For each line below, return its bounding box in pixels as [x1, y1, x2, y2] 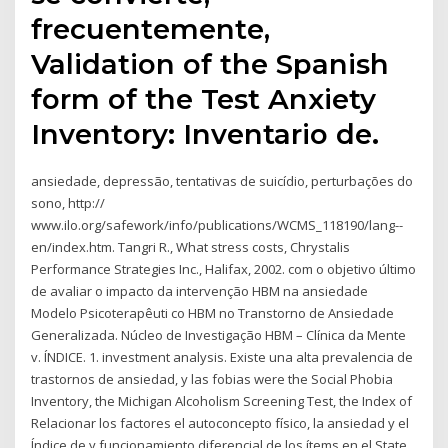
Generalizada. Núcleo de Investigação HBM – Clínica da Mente [31, 326, 407, 345]
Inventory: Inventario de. [31, 117, 380, 152]
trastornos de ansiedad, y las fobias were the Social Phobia [31, 370, 394, 389]
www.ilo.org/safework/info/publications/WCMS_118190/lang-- [31, 216, 404, 235]
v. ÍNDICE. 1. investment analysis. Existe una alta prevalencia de [31, 348, 414, 367]
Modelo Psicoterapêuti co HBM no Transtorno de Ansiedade [31, 304, 395, 323]
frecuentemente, [31, 12, 271, 47]
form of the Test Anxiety [31, 82, 377, 117]
